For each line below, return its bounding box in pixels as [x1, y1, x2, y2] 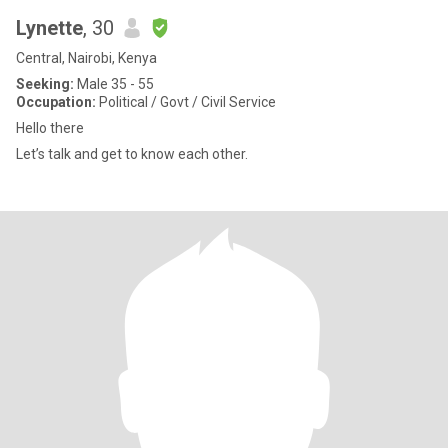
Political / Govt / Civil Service [96, 94, 276, 110]
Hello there [16, 120, 84, 136]
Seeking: [16, 76, 74, 92]
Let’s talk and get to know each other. [16, 146, 248, 162]
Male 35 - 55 [74, 76, 154, 92]
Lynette [16, 16, 83, 40]
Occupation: [16, 94, 96, 110]
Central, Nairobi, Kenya [16, 50, 157, 66]
